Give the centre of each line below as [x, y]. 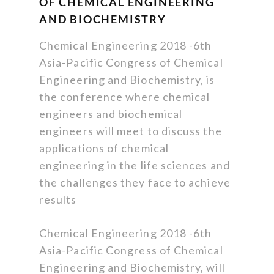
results [58, 200]
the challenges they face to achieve [135, 183]
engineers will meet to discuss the [131, 131]
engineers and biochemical [111, 114]
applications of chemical [104, 148]
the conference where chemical [125, 97]
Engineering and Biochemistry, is [127, 80]
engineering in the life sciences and [135, 165]
